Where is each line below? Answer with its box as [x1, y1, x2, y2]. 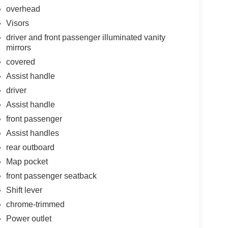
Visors [6, 18, 29, 27]
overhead [6, 4, 40, 13]
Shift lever [6, 185, 42, 194]
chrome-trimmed [6, 199, 65, 209]
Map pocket [6, 157, 48, 166]
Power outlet [6, 214, 51, 223]
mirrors [6, 43, 31, 52]
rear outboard [6, 142, 54, 152]
